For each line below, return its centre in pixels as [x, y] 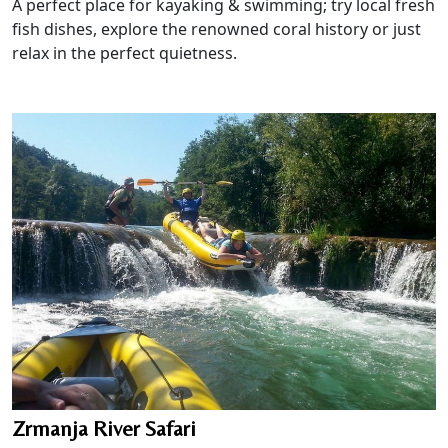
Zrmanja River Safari [104, 429]
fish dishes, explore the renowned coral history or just [216, 29]
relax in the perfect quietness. [124, 53]
